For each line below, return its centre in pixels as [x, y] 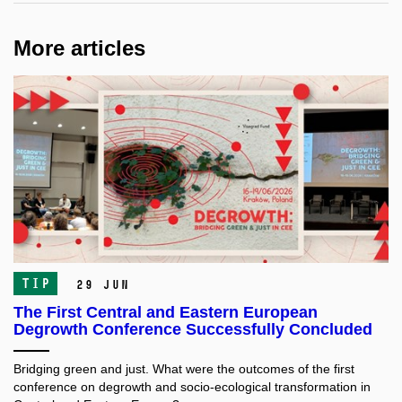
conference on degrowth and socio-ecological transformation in [192, 387]
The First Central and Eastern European [166, 313]
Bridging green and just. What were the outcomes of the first [184, 369]
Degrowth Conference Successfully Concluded [193, 330]
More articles [79, 48]
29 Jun [102, 285]
